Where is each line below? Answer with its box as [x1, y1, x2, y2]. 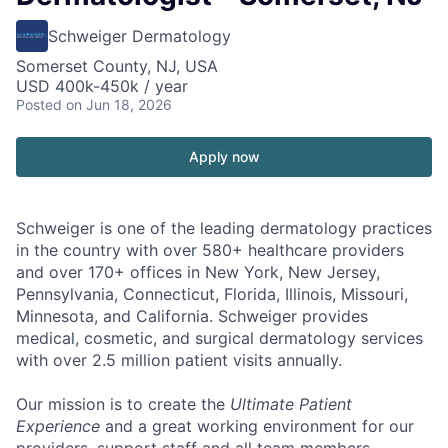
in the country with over [16, 240, 202, 260]
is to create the [105, 394, 230, 414]
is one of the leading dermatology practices [100, 218, 432, 238]
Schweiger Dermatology [48, 26, 231, 46]
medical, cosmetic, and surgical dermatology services [16, 328, 423, 348]
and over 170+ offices [16, 262, 182, 282]
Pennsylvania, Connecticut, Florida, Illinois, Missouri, [16, 284, 408, 304]
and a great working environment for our [100, 416, 414, 436]
